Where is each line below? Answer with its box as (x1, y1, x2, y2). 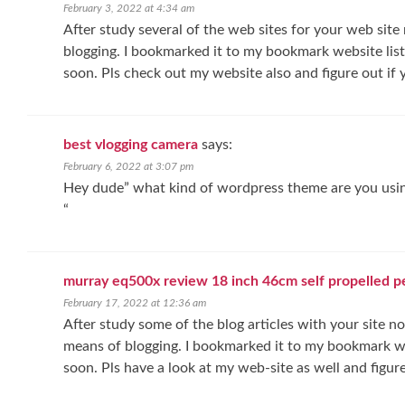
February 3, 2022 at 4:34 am (63, 3, 194, 14)
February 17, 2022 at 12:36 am (63, 297, 206, 308)
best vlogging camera (63, 137, 198, 152)
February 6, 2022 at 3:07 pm (63, 161, 193, 172)
